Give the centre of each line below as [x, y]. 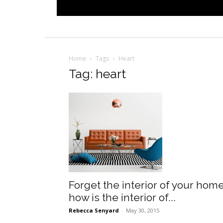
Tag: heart [97, 74]
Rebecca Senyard [94, 211]
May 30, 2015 [143, 211]
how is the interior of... [122, 198]
